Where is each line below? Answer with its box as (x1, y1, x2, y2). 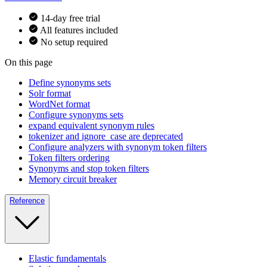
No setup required (41, 37, 108, 48)
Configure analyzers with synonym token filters (29, 142, 207, 153)
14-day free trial (41, 13, 100, 24)
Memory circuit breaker (29, 174, 117, 185)
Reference (10, 196, 45, 206)
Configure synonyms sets (29, 110, 123, 120)
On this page (5, 57, 52, 68)
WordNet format (29, 99, 90, 110)
